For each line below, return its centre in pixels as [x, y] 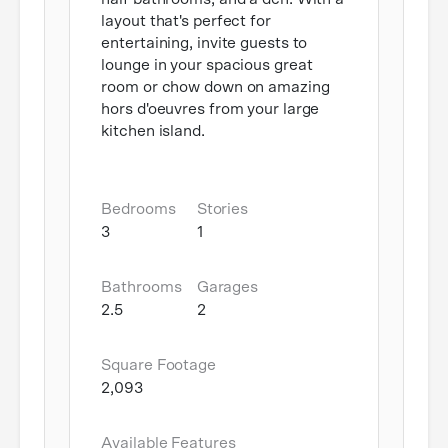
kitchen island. [153, 131]
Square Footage [158, 365]
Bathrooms [141, 287]
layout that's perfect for [186, 21]
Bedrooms [138, 209]
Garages [227, 287]
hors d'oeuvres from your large [210, 109]
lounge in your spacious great [207, 65]
